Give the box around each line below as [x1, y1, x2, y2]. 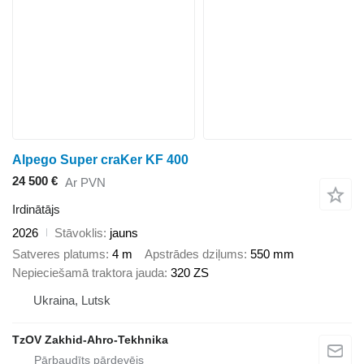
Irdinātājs [12, 201, 60, 216]
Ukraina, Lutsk [33, 293, 110, 308]
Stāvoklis [54, 225, 103, 240]
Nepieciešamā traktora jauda [12, 266, 164, 280]
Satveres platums [12, 247, 106, 262]
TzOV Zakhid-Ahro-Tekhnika [12, 333, 168, 347]
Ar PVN [65, 175, 106, 190]
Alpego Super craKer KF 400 [12, 153, 188, 167]
